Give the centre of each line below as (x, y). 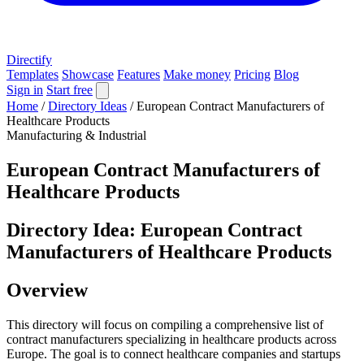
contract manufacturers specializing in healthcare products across (171, 339)
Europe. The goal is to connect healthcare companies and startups (173, 353)
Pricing (252, 74)
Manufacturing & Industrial (76, 135)
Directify (29, 60)
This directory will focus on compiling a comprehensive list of (165, 324)
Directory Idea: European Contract (154, 230)
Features (139, 74)
